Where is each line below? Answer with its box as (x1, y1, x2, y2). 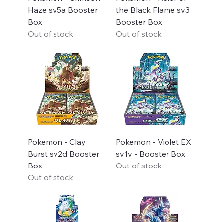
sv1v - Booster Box (115, 148, 185, 159)
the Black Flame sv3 (115, 4, 190, 15)
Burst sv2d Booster (27, 148, 99, 159)
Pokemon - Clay (27, 136, 86, 147)
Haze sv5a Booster (27, 4, 98, 15)
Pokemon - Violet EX (115, 136, 191, 147)
